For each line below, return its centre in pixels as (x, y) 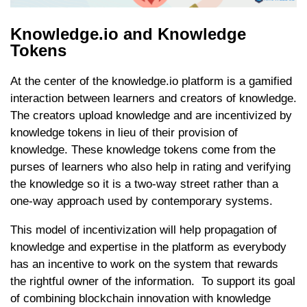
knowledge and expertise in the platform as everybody (148, 247)
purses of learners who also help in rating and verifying (150, 167)
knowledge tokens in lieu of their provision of (124, 132)
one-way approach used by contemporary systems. (142, 201)
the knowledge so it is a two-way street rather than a (144, 184)
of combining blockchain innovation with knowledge (140, 298)
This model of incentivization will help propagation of (144, 230)
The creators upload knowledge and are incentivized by (151, 115)
